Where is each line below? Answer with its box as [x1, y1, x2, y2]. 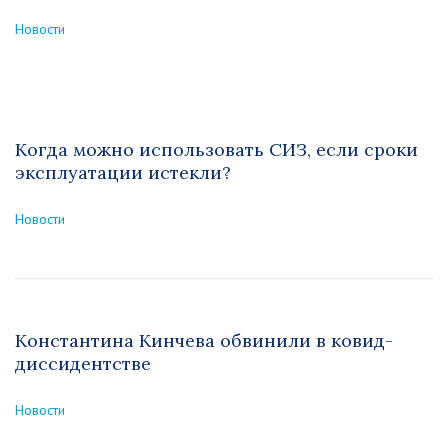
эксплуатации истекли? [15, 161, 231, 184]
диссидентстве [15, 352, 151, 375]
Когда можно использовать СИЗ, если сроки [15, 138, 418, 161]
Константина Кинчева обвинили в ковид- [15, 329, 393, 352]
